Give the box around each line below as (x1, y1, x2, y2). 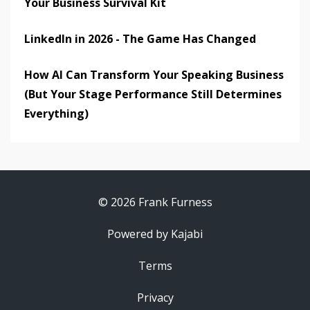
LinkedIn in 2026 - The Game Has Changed (24, 31, 256, 47)
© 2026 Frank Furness (98, 194, 212, 210)
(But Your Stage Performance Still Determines (24, 86, 282, 102)
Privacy (136, 290, 174, 306)
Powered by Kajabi (107, 226, 203, 242)
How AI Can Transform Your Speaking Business (24, 67, 284, 83)
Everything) (24, 106, 89, 122)
